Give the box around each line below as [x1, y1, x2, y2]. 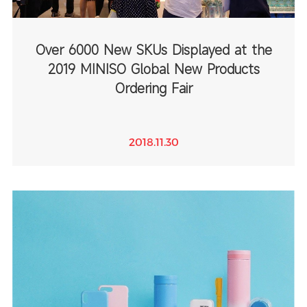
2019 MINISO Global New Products [47, 60, 260, 78]
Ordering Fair [114, 79, 193, 97]
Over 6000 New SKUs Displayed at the [35, 41, 272, 59]
